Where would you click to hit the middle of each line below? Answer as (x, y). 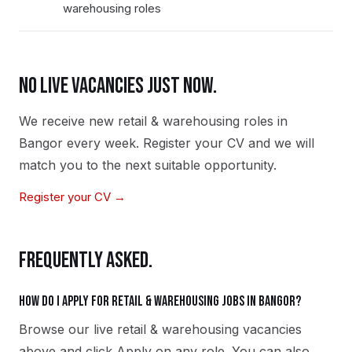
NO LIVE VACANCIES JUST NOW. (118, 86)
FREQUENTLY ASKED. (86, 260)
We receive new (68, 121)
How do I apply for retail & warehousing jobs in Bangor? (160, 301)
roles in (264, 121)
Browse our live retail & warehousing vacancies (160, 329)
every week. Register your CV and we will (189, 143)
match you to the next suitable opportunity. (148, 165)
